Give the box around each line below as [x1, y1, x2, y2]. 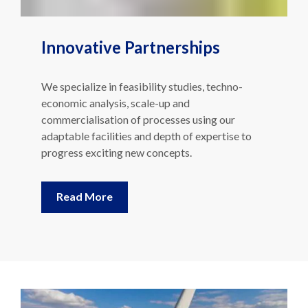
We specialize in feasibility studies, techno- [41, 68, 243, 82]
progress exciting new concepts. [41, 134, 192, 148]
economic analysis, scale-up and [41, 85, 190, 98]
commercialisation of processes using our [41, 101, 235, 115]
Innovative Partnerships [41, 25, 220, 46]
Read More [56, 178, 113, 192]
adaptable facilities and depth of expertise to [41, 118, 252, 131]
